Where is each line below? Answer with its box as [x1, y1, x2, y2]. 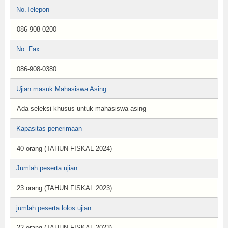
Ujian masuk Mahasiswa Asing [16, 85, 106, 93]
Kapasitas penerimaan [16, 125, 82, 132]
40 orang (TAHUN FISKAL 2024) [16, 145, 112, 152]
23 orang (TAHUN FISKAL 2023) [16, 184, 112, 192]
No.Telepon [16, 6, 49, 13]
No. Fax [16, 45, 40, 53]
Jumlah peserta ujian [16, 164, 77, 172]
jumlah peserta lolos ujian [16, 204, 91, 212]
